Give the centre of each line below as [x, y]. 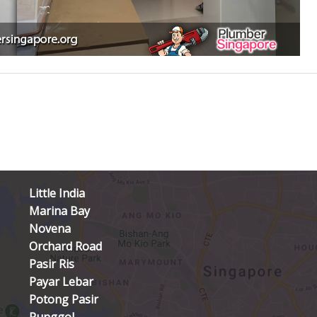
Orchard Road [65, 247]
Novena [50, 229]
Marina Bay [59, 211]
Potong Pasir [63, 300]
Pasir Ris [51, 264]
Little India [57, 194]
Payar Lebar [61, 282]
